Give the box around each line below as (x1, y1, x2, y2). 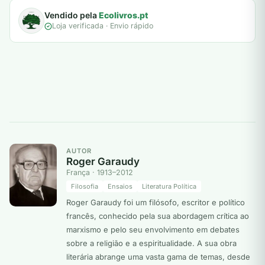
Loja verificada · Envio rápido (52, 21, 153, 31)
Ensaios (108, 182, 132, 191)
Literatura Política (142, 182, 196, 191)
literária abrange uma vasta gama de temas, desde (66, 252, 250, 262)
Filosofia (71, 182, 98, 191)
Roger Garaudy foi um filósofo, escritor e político (66, 198, 245, 208)
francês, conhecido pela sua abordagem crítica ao (66, 211, 249, 221)
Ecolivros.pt (99, 10, 148, 21)
